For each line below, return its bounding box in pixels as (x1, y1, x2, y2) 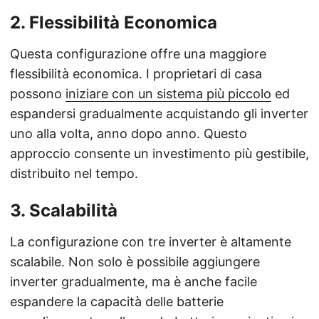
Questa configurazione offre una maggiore (10, 46, 266, 62)
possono (10, 86, 66, 102)
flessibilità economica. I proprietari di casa (10, 66, 262, 82)
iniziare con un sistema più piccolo (66, 86, 271, 102)
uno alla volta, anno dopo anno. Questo (10, 126, 247, 142)
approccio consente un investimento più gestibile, (10, 146, 309, 162)
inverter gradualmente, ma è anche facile (10, 274, 257, 290)
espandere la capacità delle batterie (10, 294, 224, 310)
